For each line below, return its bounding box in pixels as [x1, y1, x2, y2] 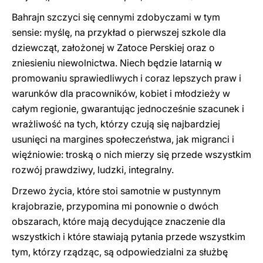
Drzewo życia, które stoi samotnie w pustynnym [12, 185, 221, 197]
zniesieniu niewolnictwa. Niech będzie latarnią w [12, 57, 222, 69]
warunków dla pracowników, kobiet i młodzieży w [12, 87, 230, 99]
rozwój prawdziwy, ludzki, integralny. [12, 164, 174, 176]
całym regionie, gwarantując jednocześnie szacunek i [12, 103, 244, 114]
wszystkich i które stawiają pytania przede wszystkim [12, 231, 245, 242]
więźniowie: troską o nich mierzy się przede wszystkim [12, 149, 251, 160]
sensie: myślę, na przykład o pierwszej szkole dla [12, 26, 226, 38]
